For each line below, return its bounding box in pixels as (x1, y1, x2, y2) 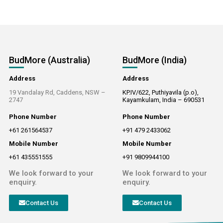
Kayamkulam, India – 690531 (122, 96, 205, 104)
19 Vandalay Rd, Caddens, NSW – (9, 88, 106, 96)
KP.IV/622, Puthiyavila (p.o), (122, 88, 199, 96)
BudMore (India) (122, 54, 187, 65)
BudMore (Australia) (9, 54, 90, 65)
